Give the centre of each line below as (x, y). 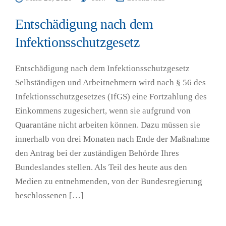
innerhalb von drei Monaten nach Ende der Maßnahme (112, 139)
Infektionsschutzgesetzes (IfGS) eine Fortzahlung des (111, 97)
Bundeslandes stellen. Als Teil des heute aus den (101, 167)
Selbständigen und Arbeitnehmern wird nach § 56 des (110, 82)
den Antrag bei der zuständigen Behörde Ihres (97, 153)
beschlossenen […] (49, 195)
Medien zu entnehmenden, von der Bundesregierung (109, 181)
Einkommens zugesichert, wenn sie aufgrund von (103, 111)
